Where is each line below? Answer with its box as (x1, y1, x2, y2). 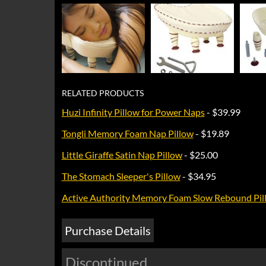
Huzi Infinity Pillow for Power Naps (61, 106, 205, 118)
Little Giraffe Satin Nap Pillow (61, 148, 182, 160)
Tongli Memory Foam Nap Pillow (61, 127, 194, 139)
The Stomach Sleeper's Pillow (61, 170, 180, 182)
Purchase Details (64, 223, 151, 237)
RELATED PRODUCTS (61, 87, 144, 98)
